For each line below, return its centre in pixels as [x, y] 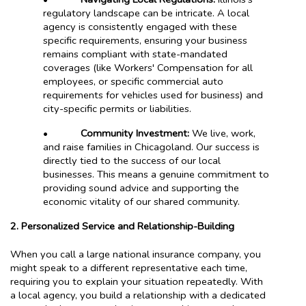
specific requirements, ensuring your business [145, 40]
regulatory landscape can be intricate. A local [146, 13]
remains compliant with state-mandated [135, 54]
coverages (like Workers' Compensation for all [148, 67]
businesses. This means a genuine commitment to [156, 174]
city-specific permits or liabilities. [117, 108]
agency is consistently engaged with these [140, 26]
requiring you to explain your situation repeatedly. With [137, 281]
